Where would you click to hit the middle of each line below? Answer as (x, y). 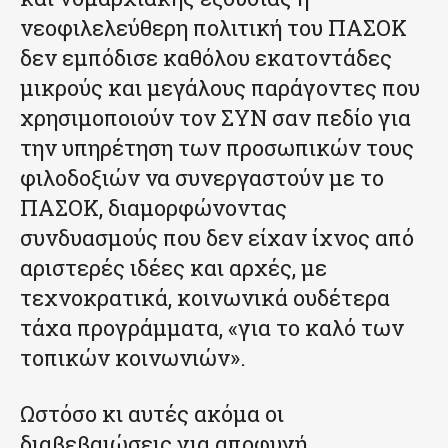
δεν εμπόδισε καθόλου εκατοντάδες (206, 57)
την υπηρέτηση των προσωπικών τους (217, 147)
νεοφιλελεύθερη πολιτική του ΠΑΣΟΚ (213, 27)
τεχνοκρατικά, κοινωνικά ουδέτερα (205, 297)
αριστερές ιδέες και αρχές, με (173, 267)
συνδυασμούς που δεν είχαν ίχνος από (217, 237)
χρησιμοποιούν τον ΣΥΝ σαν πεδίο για (215, 117)
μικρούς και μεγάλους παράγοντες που (220, 87)
